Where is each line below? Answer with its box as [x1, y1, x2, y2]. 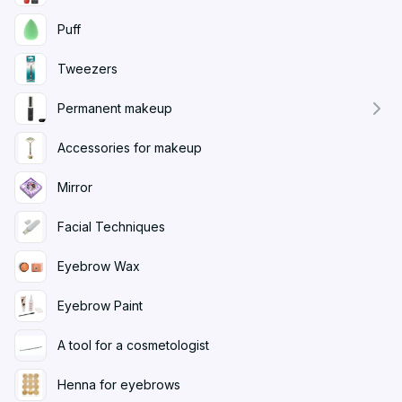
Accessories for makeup [57, 140, 202, 155]
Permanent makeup [57, 100, 172, 116]
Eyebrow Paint [57, 298, 143, 313]
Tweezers [57, 61, 118, 76]
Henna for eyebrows [57, 377, 180, 392]
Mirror [57, 179, 92, 195]
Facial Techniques [57, 219, 165, 234]
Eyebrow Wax [57, 258, 140, 274]
